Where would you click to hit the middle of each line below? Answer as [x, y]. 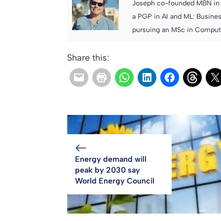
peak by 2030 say [108, 170]
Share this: [88, 57]
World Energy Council [115, 181]
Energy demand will [111, 159]
